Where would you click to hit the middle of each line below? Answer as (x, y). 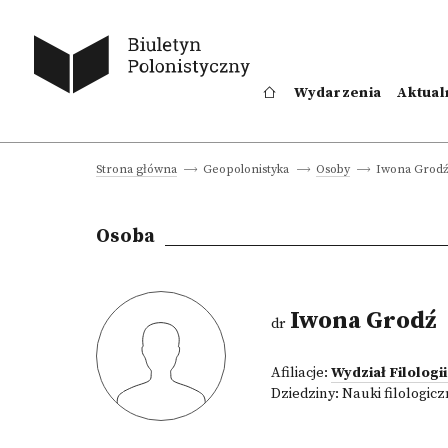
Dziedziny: (306, 394)
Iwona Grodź (360, 321)
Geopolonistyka (246, 169)
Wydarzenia (338, 93)
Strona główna (136, 169)
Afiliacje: (301, 373)
